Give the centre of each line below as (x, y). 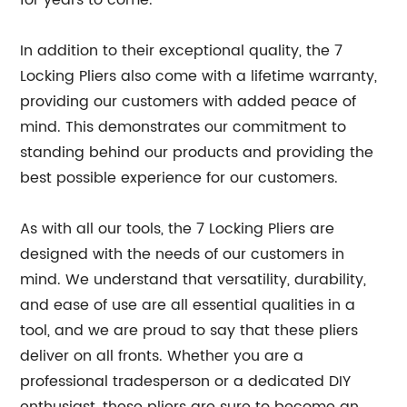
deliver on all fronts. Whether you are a (162, 356)
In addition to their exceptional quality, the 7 (182, 51)
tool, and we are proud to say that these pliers (189, 331)
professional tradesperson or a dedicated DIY (186, 382)
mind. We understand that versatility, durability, (194, 280)
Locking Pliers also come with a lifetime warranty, (199, 76)
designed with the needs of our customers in (183, 254)
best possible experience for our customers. (179, 178)
